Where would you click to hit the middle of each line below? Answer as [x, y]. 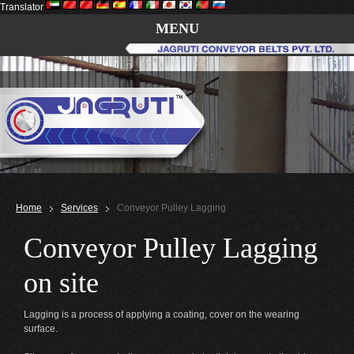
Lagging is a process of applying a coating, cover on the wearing [162, 315]
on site [61, 283]
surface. [41, 329]
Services [79, 208]
